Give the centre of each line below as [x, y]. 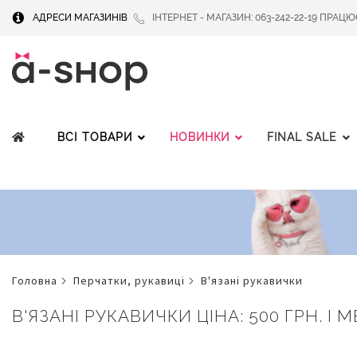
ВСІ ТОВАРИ [95, 137]
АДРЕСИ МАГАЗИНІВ [80, 18]
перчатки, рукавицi [133, 281]
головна [37, 281]
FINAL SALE [302, 137]
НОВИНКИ [200, 137]
